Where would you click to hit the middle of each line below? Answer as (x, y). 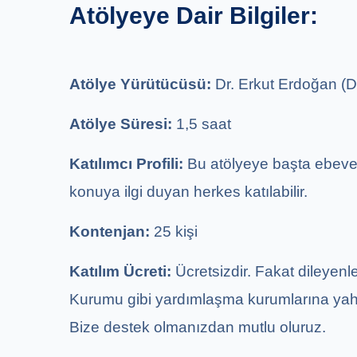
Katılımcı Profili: (128, 163)
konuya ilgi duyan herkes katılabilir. (188, 191)
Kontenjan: (112, 231)
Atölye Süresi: (123, 124)
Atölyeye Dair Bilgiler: (194, 15)
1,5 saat (204, 124)
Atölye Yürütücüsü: (142, 84)
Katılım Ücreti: (122, 271)
